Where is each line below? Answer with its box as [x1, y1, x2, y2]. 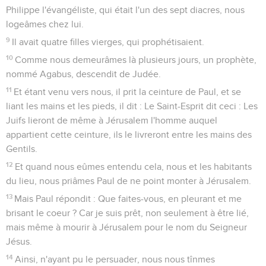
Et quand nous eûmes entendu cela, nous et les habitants [15, 161, 252, 172]
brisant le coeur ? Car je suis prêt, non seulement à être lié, [6, 208, 249, 218]
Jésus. [6, 236, 32, 246]
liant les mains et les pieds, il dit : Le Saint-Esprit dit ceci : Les [6, 101, 258, 111]
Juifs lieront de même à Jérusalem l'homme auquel [6, 115, 217, 125]
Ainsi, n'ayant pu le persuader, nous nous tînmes [15, 254, 216, 264]
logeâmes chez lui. [6, 19, 84, 29]
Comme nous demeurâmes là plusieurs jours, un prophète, [15, 55, 257, 65]
